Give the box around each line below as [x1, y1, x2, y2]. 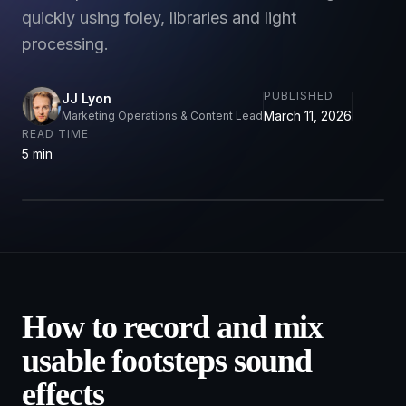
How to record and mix [22, 309, 324, 345]
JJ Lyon [62, 90, 111, 106]
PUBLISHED [264, 88, 333, 102]
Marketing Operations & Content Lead [62, 108, 263, 122]
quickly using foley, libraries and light [22, 8, 296, 27]
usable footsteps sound [22, 343, 313, 379]
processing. [22, 34, 109, 53]
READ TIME [22, 127, 89, 140]
